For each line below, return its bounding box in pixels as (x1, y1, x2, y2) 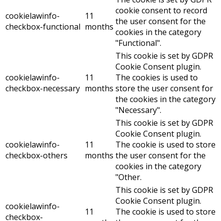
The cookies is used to (115, 72, 198, 83)
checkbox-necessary (5, 83, 80, 94)
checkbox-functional (5, 21, 80, 33)
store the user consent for (115, 83, 213, 94)
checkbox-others (5, 150, 68, 161)
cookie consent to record (115, 5, 207, 16)
